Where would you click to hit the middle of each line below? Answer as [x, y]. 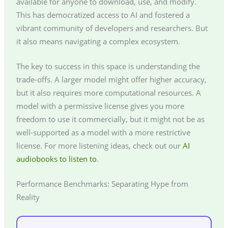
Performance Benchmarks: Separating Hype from [102, 184]
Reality [28, 197]
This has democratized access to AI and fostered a [103, 15]
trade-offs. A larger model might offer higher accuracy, [111, 80]
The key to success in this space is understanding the [108, 66]
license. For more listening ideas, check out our [99, 146]
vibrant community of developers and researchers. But [112, 28]
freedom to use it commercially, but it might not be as [110, 119]
